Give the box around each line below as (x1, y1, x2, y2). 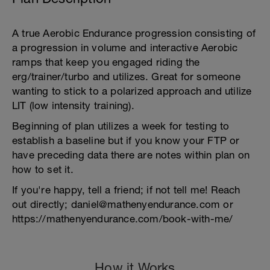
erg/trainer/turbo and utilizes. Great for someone (12, 71, 240, 83)
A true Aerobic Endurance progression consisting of (12, 27, 256, 39)
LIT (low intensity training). (12, 99, 134, 111)
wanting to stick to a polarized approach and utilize (12, 85, 252, 97)
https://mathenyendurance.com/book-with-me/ (12, 213, 233, 225)
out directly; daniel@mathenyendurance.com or (12, 198, 233, 210)
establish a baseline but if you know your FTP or (12, 134, 240, 146)
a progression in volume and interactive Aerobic (12, 42, 238, 54)
